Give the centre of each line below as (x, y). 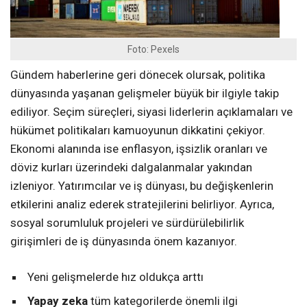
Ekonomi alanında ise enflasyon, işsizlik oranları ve (139, 149)
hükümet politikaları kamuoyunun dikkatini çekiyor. (138, 131)
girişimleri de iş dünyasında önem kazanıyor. (124, 242)
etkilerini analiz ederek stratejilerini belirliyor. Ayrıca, (142, 205)
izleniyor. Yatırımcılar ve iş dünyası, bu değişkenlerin (142, 186)
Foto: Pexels (153, 49)
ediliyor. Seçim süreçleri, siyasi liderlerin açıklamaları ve (151, 112)
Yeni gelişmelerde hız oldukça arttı (115, 277)
